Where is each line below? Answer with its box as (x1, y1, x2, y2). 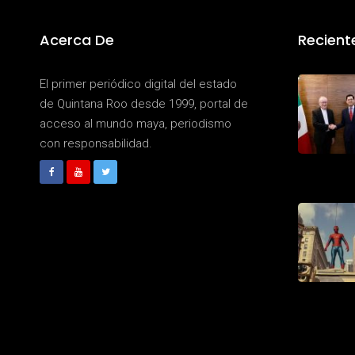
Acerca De (40, 30, 114, 51)
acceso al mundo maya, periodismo (40, 116, 231, 132)
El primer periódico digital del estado (40, 77, 237, 92)
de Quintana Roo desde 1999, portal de (40, 97, 248, 112)
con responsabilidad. (40, 136, 152, 151)
